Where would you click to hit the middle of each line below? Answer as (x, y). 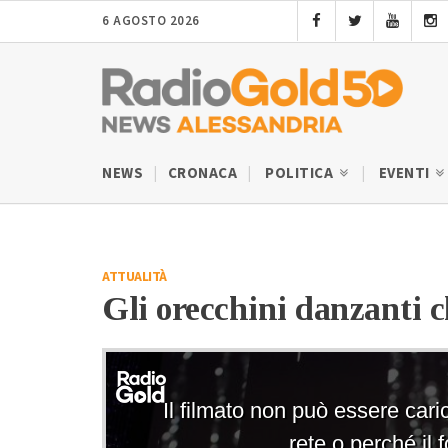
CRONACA (202, 173)
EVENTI (405, 173)
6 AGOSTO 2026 (151, 21)
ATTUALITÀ (134, 276)
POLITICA (301, 173)
